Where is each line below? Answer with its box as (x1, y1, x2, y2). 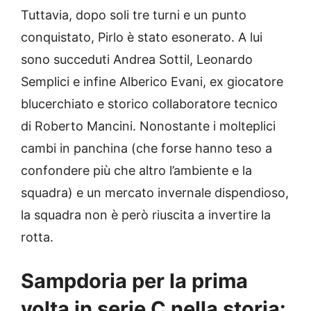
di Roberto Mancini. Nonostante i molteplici (21, 118, 276, 133)
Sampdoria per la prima (21, 268, 248, 293)
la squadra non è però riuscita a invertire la (21, 207, 271, 222)
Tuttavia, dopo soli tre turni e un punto (21, 7, 246, 22)
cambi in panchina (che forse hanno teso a (21, 140, 272, 155)
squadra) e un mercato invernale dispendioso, (21, 185, 289, 200)
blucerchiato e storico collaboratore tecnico (21, 96, 278, 111)
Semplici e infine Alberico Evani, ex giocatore (21, 74, 283, 89)
